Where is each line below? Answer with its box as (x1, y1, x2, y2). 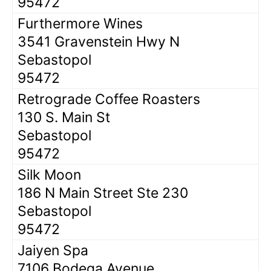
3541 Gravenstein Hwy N (18, 33, 180, 50)
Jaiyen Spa (18, 241, 88, 259)
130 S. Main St (18, 108, 110, 126)
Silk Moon (18, 166, 81, 183)
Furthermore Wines (18, 15, 143, 32)
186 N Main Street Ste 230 (18, 184, 188, 201)
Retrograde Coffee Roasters (18, 90, 200, 108)
